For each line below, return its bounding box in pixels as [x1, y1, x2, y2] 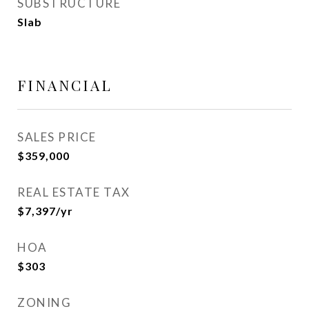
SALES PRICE [17, 130, 97, 144]
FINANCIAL [17, 75, 112, 94]
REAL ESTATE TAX [17, 185, 130, 199]
